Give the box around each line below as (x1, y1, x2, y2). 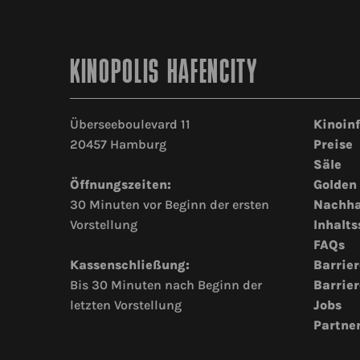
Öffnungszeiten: (70, 177, 171, 193)
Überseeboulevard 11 (70, 117, 190, 133)
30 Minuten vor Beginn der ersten (70, 197, 269, 213)
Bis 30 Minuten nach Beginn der (70, 277, 262, 293)
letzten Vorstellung (70, 297, 182, 313)
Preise (313, 137, 353, 153)
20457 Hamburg (70, 137, 166, 153)
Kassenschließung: (70, 257, 190, 273)
